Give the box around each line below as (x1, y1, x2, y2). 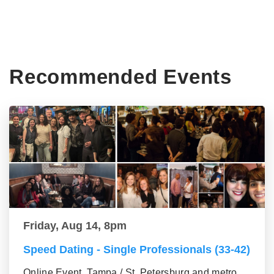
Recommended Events (9, 65, 232, 88)
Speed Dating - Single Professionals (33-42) (23, 243, 250, 256)
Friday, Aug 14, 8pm (23, 220, 127, 232)
